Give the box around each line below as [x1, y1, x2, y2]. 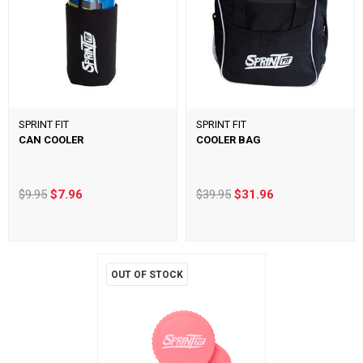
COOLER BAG [196, 133, 261, 146]
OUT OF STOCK [110, 268, 183, 280]
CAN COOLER [19, 133, 84, 146]
